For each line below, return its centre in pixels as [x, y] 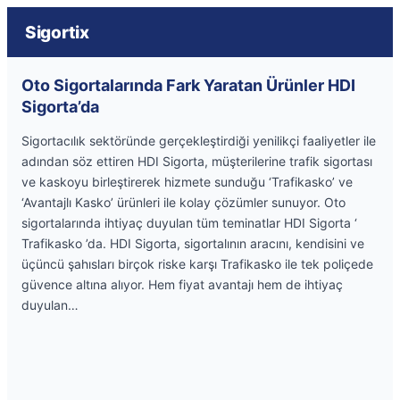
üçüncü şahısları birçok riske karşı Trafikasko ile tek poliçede [197, 264]
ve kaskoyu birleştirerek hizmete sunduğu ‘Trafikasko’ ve [187, 182]
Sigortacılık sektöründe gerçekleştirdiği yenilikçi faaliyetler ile [199, 141]
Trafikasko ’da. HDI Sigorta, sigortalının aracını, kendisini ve [193, 243]
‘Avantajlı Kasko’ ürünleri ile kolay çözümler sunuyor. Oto [183, 202]
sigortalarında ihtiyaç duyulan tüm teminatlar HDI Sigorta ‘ [189, 223]
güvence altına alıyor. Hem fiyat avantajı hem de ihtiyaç [182, 284]
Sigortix [57, 32]
